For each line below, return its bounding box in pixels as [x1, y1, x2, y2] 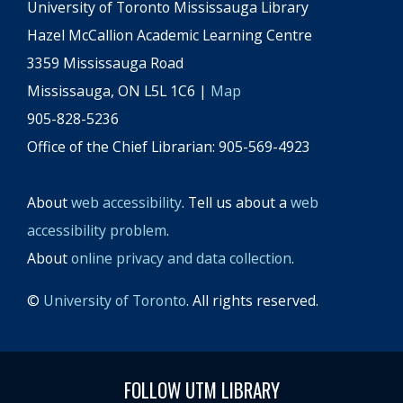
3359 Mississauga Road [27, 53, 184, 73]
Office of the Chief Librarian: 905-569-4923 [27, 137, 310, 157]
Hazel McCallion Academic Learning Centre [27, 25, 312, 45]
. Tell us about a [182, 193, 291, 212]
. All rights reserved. [186, 291, 318, 310]
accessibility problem [27, 220, 166, 240]
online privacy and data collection [71, 248, 291, 268]
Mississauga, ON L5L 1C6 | [27, 81, 210, 101]
